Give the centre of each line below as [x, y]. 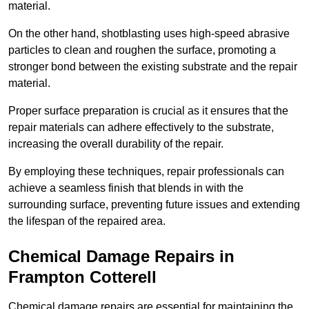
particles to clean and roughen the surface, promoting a [142, 50]
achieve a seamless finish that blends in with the [126, 188]
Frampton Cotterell [82, 277]
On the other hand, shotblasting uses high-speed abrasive [149, 34]
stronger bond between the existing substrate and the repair [153, 67]
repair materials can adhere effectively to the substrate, [141, 128]
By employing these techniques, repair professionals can [146, 172]
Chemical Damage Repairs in [121, 257]
